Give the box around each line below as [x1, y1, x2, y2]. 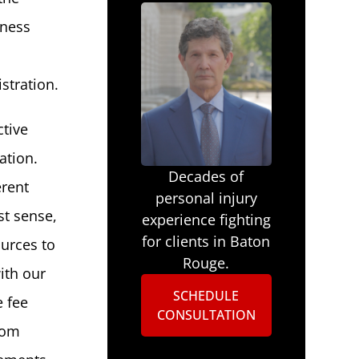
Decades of [168, 166, 244, 186]
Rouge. [183, 252, 230, 272]
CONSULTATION [156, 305, 256, 324]
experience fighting [141, 209, 271, 229]
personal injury [155, 188, 257, 208]
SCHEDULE [173, 286, 240, 305]
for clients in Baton [142, 231, 271, 251]
